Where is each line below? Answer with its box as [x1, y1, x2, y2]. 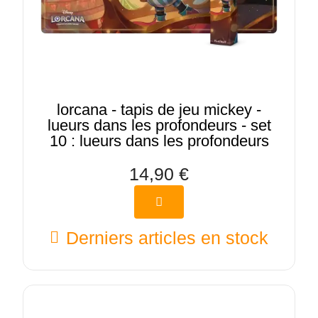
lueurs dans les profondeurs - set [47, 116, 271, 134]
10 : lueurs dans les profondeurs [49, 132, 269, 150]
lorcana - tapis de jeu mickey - [57, 101, 261, 119]
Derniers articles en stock [66, 227, 268, 248]
